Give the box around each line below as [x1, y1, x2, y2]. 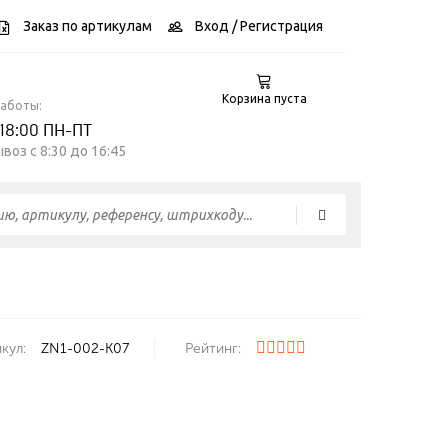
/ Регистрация [229, 18, 323, 34]
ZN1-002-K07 [41, 340, 129, 357]
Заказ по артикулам [20, 18, 152, 34]
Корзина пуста [221, 92, 307, 105]
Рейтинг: [185, 340, 241, 357]
